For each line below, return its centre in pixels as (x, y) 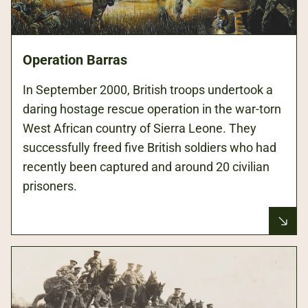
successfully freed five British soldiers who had (150, 148)
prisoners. (50, 186)
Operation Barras (75, 60)
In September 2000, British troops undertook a (148, 90)
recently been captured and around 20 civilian (146, 167)
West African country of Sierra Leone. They (140, 129)
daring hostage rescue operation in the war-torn (152, 109)
